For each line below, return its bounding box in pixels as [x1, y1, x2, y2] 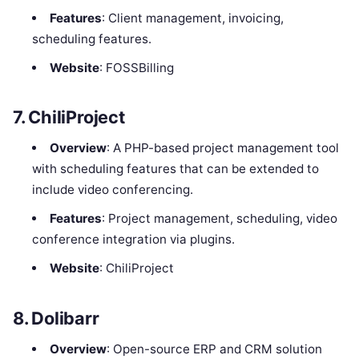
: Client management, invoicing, [101, 10, 284, 26]
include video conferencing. [32, 182, 194, 198]
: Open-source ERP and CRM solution [106, 341, 322, 357]
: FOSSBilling [99, 59, 174, 75]
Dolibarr [31, 308, 99, 329]
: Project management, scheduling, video [101, 211, 337, 227]
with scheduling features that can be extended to [32, 161, 320, 177]
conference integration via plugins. [32, 232, 236, 248]
